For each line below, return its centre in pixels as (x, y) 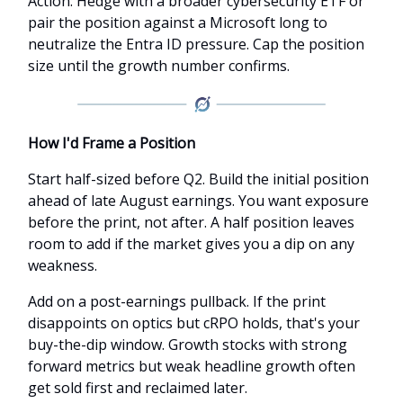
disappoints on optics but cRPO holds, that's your (194, 322)
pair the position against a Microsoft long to (178, 22)
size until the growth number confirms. (159, 65)
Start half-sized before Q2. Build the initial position (198, 179)
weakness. (63, 265)
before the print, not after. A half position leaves (191, 222)
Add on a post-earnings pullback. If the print (177, 301)
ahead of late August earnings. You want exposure (198, 200)
